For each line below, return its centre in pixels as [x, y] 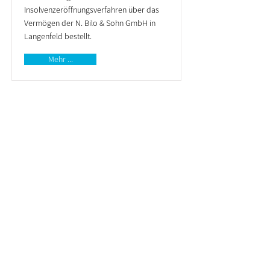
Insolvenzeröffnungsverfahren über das [92, 10]
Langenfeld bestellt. [58, 36]
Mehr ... [60, 59]
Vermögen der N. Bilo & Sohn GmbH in [90, 23]
